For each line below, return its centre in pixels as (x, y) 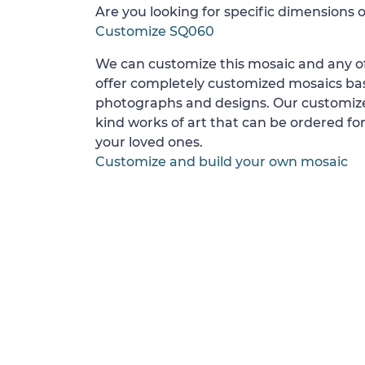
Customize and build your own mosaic (222, 161)
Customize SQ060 (155, 31)
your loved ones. (149, 142)
